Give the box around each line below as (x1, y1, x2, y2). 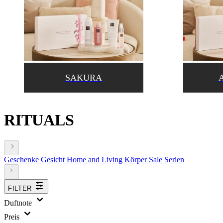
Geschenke (4, 155, 41, 164)
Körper (124, 155, 149, 164)
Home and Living (67, 155, 124, 164)
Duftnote (4, 198, 34, 207)
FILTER (8, 184, 32, 192)
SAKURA (65, 72, 102, 83)
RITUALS (4, 111, 74, 129)
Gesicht (41, 155, 67, 164)
